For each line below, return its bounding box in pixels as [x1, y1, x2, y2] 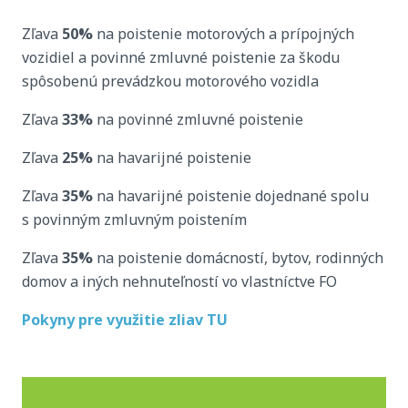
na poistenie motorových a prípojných [93, 24, 354, 44]
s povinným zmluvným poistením [22, 209, 247, 229]
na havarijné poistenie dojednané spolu [93, 186, 369, 206]
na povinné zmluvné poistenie [93, 109, 303, 129]
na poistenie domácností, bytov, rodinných [93, 248, 383, 268]
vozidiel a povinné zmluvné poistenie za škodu [22, 47, 340, 67]
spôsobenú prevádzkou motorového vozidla [22, 71, 319, 91]
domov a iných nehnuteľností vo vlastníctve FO [22, 271, 337, 291]
